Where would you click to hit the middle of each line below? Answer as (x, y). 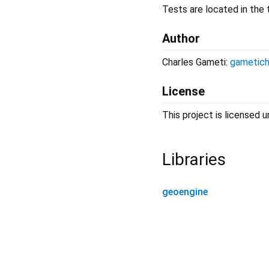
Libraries (194, 159)
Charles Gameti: (196, 62)
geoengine (185, 192)
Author (181, 38)
